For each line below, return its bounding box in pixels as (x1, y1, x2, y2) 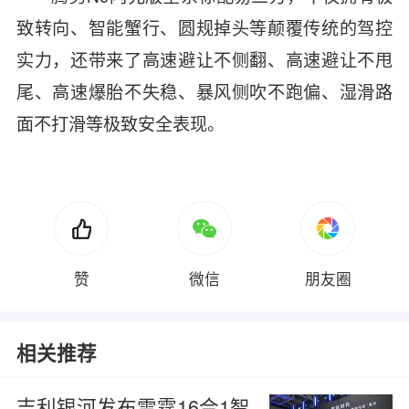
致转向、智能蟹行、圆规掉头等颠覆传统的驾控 (16, 15, 393, 40)
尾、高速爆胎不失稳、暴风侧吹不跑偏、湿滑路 (16, 79, 393, 104)
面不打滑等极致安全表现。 (16, 110, 225, 136)
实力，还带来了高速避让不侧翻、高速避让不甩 (16, 47, 393, 72)
